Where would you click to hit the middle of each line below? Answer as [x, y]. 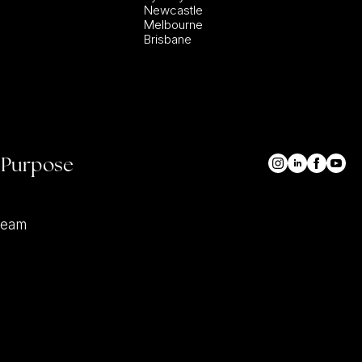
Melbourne [173, 25]
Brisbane [167, 39]
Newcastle [173, 10]
